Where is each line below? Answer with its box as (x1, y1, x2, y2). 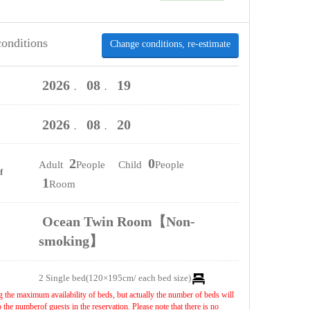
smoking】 (38, 233, 103, 249)
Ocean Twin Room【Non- (42, 214, 195, 230)
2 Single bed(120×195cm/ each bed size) (38, 272, 191, 283)
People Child (75, 159, 145, 171)
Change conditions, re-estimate (109, 38, 230, 49)
